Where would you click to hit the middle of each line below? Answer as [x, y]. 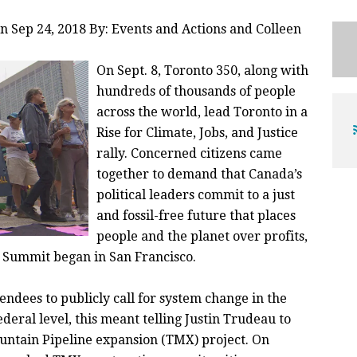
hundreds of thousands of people [196, 91]
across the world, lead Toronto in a [202, 112]
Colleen [279, 29]
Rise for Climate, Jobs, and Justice [197, 133]
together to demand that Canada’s [199, 174]
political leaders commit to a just [196, 195]
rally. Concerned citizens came [189, 153]
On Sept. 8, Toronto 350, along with [202, 71]
